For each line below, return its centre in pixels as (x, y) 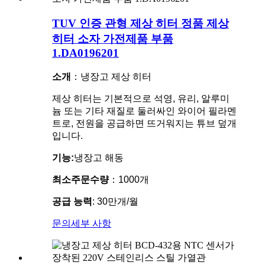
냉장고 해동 (99, 158)
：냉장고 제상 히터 (111, 77)
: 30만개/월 (115, 202)
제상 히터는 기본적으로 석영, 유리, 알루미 (141, 99)
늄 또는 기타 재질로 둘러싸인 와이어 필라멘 (144, 111)
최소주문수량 (80, 180)
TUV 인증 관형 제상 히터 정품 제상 (140, 24)
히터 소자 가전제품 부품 (113, 39)
